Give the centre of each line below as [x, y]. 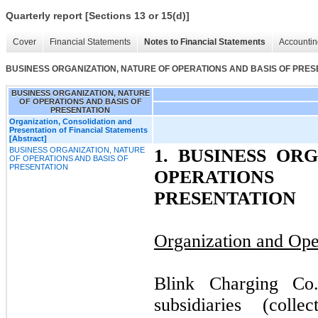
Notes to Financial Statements [205, 42]
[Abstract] [28, 138]
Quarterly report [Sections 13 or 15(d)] [98, 16]
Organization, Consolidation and [71, 121]
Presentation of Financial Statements [78, 130]
